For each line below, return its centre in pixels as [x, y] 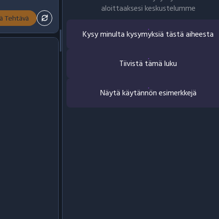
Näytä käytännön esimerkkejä [148, 93]
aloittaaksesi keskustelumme [148, 8]
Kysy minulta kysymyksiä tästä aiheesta [148, 34]
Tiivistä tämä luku [148, 64]
